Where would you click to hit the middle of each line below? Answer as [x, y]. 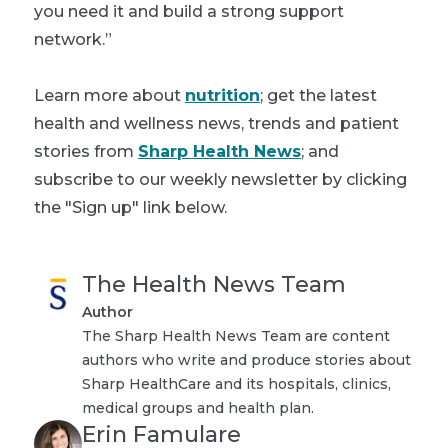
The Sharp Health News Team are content [236, 335]
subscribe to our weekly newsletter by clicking [220, 179]
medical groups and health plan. [198, 407]
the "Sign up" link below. [130, 207]
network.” [73, 39]
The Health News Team [214, 284]
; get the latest [318, 95]
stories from [86, 151]
